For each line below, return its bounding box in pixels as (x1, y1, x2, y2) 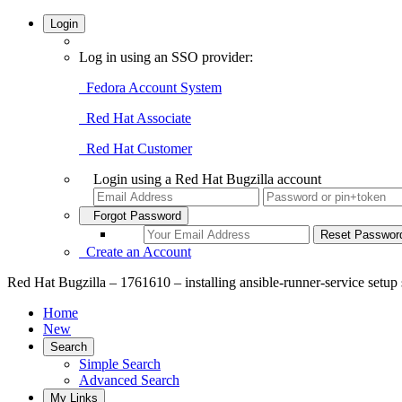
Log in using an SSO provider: (79, 49, 253, 65)
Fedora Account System (79, 80, 222, 95)
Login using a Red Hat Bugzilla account (93, 171, 321, 187)
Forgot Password (86, 209, 181, 223)
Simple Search (79, 356, 161, 371)
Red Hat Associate (79, 110, 191, 126)
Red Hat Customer (79, 141, 192, 156)
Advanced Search (79, 372, 179, 388)
